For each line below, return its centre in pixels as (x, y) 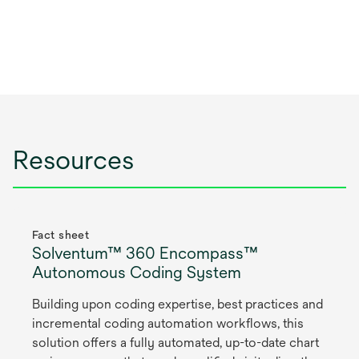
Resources (73, 160)
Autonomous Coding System (137, 272)
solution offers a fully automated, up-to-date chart (175, 343)
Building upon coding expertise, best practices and (177, 305)
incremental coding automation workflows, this (168, 324)
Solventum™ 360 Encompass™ (145, 253)
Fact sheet (61, 235)
